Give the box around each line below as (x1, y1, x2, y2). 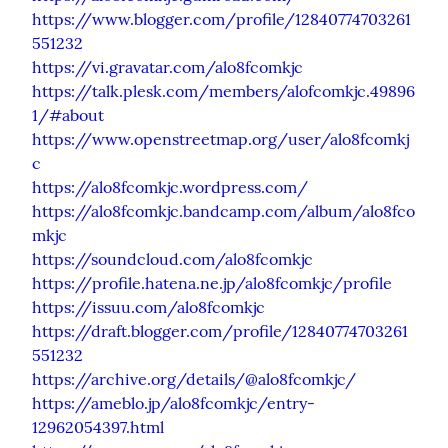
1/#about (32, 104, 104, 125)
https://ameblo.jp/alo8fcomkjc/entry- (32, 392, 315, 413)
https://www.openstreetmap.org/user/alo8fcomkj (32, 128, 409, 149)
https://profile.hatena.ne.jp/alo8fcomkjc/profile (32, 272, 392, 293)
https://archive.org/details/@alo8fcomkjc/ (32, 368, 356, 389)
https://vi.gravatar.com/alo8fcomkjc (32, 56, 303, 77)
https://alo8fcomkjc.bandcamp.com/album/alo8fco (32, 200, 415, 221)
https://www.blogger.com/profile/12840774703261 (32, 8, 411, 29)
